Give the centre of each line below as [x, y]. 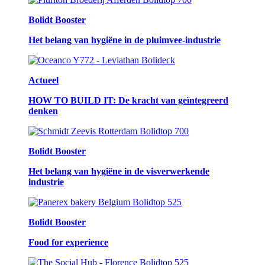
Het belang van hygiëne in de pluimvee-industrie [125, 40]
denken [43, 111]
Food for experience [68, 242]
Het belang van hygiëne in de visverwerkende [119, 171]
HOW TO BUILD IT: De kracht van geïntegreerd [128, 100]
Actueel [43, 80]
